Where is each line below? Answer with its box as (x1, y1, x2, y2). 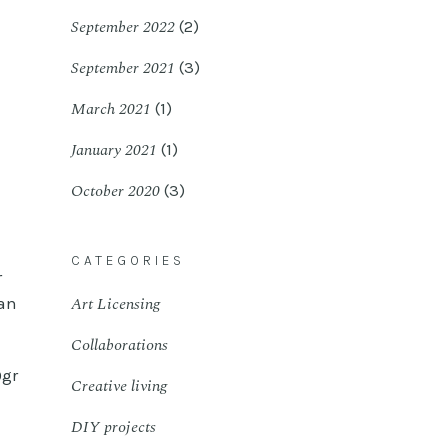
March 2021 (71, 97, 151, 121)
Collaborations (71, 333, 168, 357)
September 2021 (71, 56, 175, 80)
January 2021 (71, 138, 157, 162)
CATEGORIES (71, 252, 185, 269)
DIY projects (71, 415, 156, 439)
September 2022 (71, 15, 175, 39)
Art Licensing (71, 292, 160, 316)
